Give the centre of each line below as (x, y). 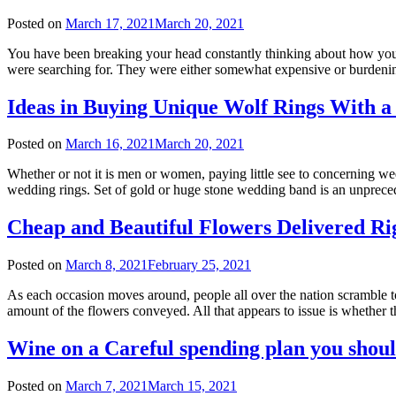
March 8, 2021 (107, 265)
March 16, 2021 (110, 144)
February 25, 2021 (199, 265)
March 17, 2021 (110, 23)
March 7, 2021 (107, 386)
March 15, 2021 (192, 386)
